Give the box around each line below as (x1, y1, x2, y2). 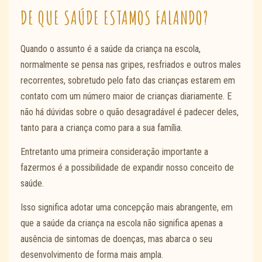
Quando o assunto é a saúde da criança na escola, (20, 43, 201, 55)
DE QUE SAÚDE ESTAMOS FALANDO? (20, 5, 209, 30)
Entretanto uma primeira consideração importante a (20, 146, 208, 158)
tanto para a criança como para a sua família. (20, 122, 185, 134)
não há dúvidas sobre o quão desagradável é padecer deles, (20, 106, 239, 118)
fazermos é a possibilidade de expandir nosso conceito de (20, 162, 234, 174)
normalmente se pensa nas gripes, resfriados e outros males (20, 59, 241, 71)
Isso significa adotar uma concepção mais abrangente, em (20, 201, 233, 213)
